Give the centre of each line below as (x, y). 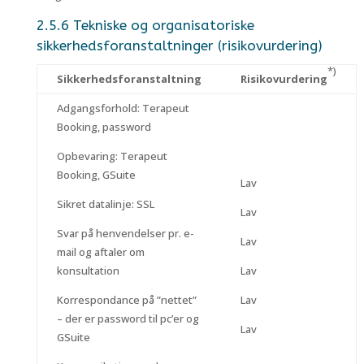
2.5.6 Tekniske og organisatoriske (145, 25)
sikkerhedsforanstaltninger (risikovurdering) (179, 45)
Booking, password (104, 127)
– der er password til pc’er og (128, 318)
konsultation (88, 271)
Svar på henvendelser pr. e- (125, 233)
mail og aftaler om (100, 252)
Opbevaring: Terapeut (112, 156)
